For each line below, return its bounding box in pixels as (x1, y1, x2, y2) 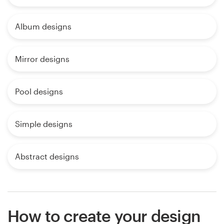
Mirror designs (15, 53, 69, 63)
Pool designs (15, 86, 63, 96)
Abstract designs (15, 151, 79, 161)
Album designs (15, 21, 71, 31)
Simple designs (15, 118, 72, 128)
